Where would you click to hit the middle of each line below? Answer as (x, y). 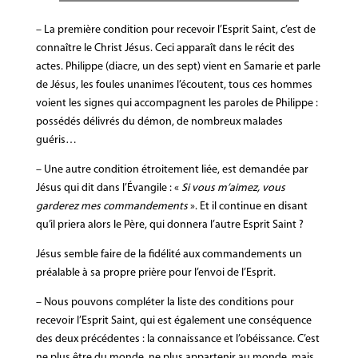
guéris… (56, 140)
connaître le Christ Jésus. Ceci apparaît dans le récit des (165, 48)
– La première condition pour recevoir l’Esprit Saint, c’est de (175, 30)
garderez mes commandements (111, 206)
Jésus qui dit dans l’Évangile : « (108, 188)
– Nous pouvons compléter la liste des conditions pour (165, 302)
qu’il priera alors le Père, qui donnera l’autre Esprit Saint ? (169, 225)
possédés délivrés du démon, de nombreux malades (159, 121)
